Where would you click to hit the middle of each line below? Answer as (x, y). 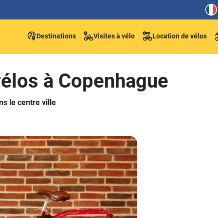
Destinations (56, 36)
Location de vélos (180, 36)
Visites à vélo (114, 36)
